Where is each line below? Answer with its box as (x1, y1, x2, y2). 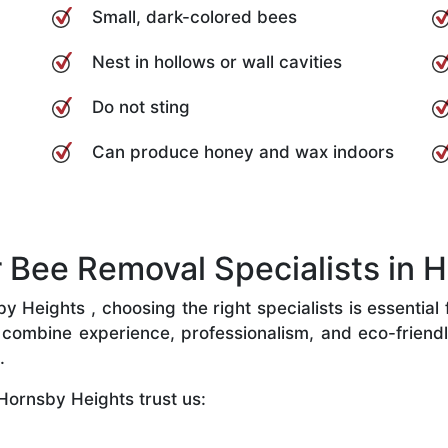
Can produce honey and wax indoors (92, 141, 394, 162)
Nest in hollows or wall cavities (92, 51, 342, 72)
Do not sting (92, 96, 190, 117)
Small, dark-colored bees (92, 6, 297, 27)
